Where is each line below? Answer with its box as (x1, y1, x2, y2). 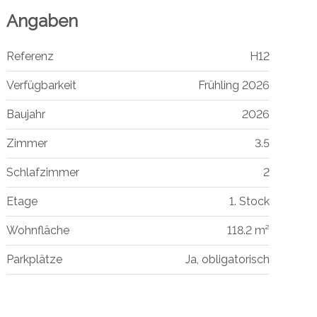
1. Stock (229, 194, 270, 208)
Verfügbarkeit (6, 78, 76, 92)
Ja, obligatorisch (185, 252, 270, 266)
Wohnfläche (6, 223, 69, 237)
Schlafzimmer (6, 165, 79, 179)
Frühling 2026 (197, 78, 270, 92)
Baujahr (6, 107, 45, 121)
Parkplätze (6, 252, 62, 266)
